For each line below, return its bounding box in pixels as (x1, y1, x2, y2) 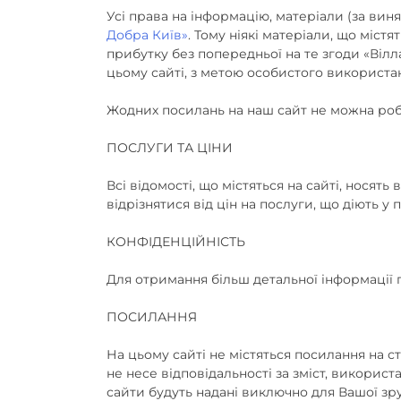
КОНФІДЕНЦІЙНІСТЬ (107, 233, 245, 250)
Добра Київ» (107, 26, 188, 43)
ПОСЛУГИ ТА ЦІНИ (107, 139, 233, 156)
